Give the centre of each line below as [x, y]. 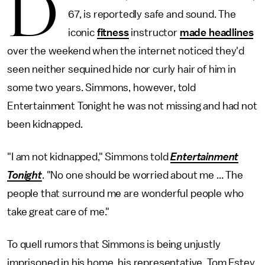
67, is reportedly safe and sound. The [152, 14]
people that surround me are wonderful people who [126, 193]
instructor [154, 33]
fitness [113, 33]
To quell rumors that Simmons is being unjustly [114, 244]
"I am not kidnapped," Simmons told [89, 157]
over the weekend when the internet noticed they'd [126, 51]
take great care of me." [59, 212]
